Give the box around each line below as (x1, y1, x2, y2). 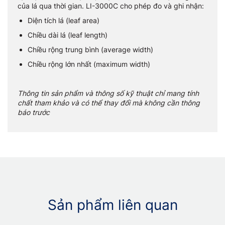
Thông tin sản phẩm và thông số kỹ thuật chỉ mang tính (18, 89, 199, 97)
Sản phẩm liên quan (47, 196, 178, 213)
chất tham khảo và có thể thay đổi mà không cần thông (18, 98, 200, 107)
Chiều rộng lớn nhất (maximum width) (28, 60, 150, 68)
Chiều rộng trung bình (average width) (28, 45, 153, 54)
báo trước (18, 108, 50, 117)
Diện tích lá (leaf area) (28, 16, 99, 25)
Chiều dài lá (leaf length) (28, 31, 107, 39)
